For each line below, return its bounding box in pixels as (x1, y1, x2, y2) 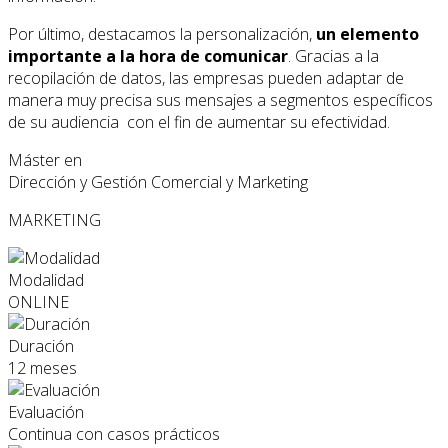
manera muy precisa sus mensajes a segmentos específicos (8, 89, 433, 112)
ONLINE (8, 291, 69, 314)
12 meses (8, 357, 77, 380)
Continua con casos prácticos (8, 423, 220, 446)
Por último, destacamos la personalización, (8, 23, 316, 46)
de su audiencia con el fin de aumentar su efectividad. (8, 111, 390, 134)
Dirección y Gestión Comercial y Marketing (8, 171, 308, 194)
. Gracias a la (288, 45, 379, 68)
